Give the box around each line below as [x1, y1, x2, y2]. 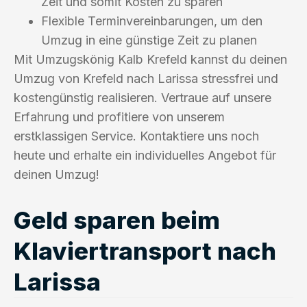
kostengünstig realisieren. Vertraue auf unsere [14, 90, 271, 105]
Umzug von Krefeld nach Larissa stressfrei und [14, 71, 278, 86]
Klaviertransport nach [14, 236, 276, 265]
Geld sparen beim [14, 205, 220, 234]
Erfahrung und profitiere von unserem [14, 109, 225, 124]
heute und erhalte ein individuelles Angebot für [14, 147, 276, 162]
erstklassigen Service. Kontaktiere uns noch [14, 128, 259, 143]
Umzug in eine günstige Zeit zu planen [41, 32, 257, 47]
